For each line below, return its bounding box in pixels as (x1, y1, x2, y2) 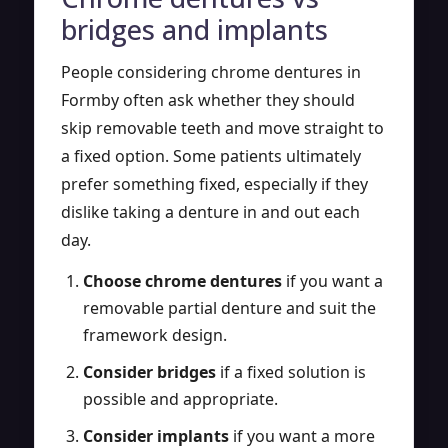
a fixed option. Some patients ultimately (61, 144, 361, 167)
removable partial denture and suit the (83, 296, 376, 319)
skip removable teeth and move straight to (61, 116, 384, 139)
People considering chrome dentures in (61, 60, 361, 83)
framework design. (83, 323, 227, 346)
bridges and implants (61, 10, 328, 48)
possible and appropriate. (83, 387, 278, 410)
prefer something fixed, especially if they (61, 172, 368, 195)
